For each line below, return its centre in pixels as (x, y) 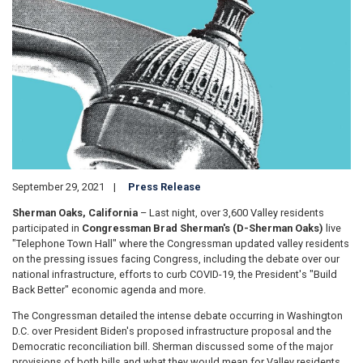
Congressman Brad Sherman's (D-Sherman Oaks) (203, 228)
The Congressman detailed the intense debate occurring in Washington (177, 316)
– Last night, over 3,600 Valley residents (231, 213)
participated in (47, 228)
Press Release (164, 187)
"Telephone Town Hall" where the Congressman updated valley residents (181, 244)
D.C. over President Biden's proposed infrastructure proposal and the (172, 331)
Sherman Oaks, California (75, 213)
